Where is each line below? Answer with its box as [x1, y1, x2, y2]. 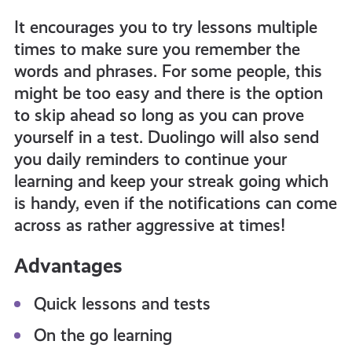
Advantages [13, 254, 123, 277]
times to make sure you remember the [13, 39, 300, 59]
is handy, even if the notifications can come [13, 193, 337, 213]
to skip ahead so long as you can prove [13, 105, 304, 125]
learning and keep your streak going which [13, 171, 328, 191]
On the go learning [33, 325, 172, 345]
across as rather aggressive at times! [13, 215, 285, 235]
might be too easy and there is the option [13, 83, 323, 103]
